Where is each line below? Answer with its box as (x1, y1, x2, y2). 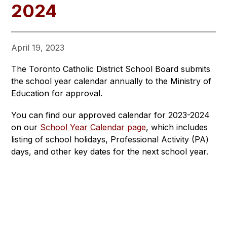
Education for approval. (11, 88, 103, 98)
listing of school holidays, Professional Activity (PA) (11, 134, 209, 144)
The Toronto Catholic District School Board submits (11, 63, 211, 74)
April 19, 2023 (11, 42, 65, 53)
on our (11, 122, 41, 132)
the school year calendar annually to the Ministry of (11, 75, 212, 86)
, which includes (146, 122, 208, 132)
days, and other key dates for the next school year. (11, 146, 209, 157)
